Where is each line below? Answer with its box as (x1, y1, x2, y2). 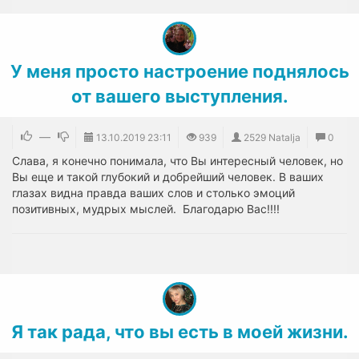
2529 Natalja (244, 131, 301, 143)
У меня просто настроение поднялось (10, 61, 349, 82)
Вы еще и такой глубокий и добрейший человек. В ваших (12, 170, 324, 184)
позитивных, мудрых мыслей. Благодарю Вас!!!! (12, 202, 280, 216)
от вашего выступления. (71, 86, 288, 107)
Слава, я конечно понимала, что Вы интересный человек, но (12, 154, 343, 167)
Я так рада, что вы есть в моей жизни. (10, 321, 349, 342)
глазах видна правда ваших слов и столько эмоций (12, 186, 295, 200)
